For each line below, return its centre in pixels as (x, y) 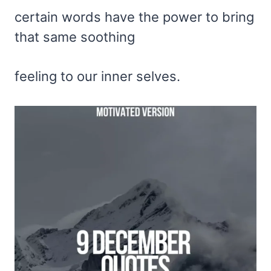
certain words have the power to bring (134, 17)
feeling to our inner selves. (97, 77)
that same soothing (75, 37)
